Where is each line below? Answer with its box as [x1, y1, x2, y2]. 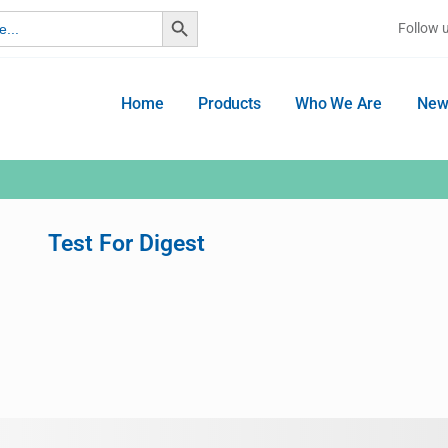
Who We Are [295, 94, 383, 113]
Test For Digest [48, 230, 205, 257]
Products [198, 94, 261, 113]
